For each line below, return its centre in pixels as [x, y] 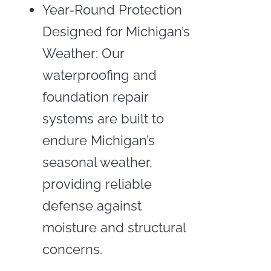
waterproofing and [99, 75]
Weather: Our [83, 53]
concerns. [72, 249]
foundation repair [95, 96]
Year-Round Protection [112, 9]
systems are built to [103, 118]
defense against [92, 205]
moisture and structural [114, 227]
